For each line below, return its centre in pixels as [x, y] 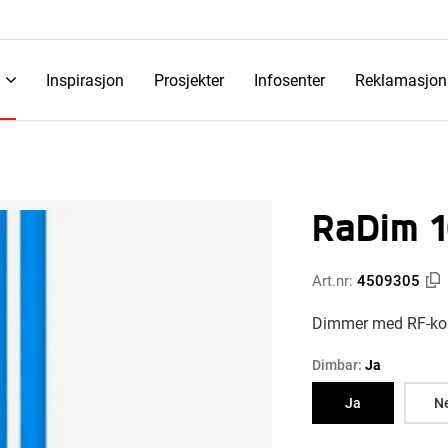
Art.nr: [334, 280]
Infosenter [289, 79]
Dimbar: [338, 364]
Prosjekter [188, 79]
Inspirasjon [84, 79]
